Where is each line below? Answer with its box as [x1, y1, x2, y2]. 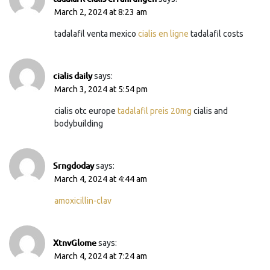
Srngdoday [53, 159, 94, 171]
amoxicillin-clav [54, 195, 111, 206]
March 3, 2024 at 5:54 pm [54, 84, 148, 94]
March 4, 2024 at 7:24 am [54, 251, 147, 261]
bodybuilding [54, 118, 103, 128]
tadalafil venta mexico [54, 28, 138, 39]
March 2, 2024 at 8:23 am [54, 7, 147, 17]
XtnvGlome [53, 236, 96, 248]
